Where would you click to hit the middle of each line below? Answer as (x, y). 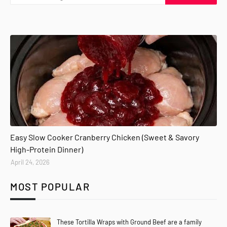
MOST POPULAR (50, 186)
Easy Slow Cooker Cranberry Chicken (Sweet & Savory (105, 137)
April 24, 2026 (30, 162)
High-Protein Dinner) (47, 149)
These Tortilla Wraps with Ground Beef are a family (129, 222)
